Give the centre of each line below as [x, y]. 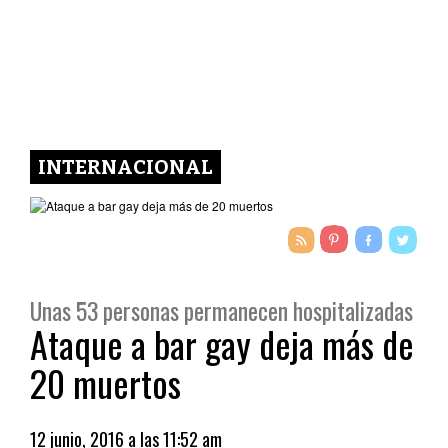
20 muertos [105, 382]
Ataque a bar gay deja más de [222, 343]
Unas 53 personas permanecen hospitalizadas [221, 310]
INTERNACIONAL [125, 167]
